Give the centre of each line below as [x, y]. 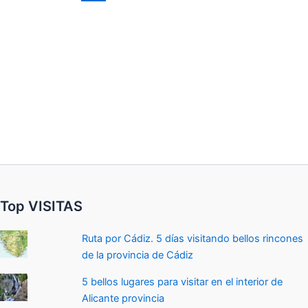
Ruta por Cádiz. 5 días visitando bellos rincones [193, 239]
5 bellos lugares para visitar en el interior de [183, 282]
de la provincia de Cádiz [138, 255]
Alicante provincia [123, 298]
